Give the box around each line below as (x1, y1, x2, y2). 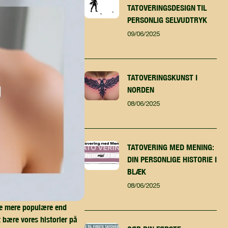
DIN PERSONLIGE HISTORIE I (127, 154, 217, 164)
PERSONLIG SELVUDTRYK (127, 14, 207, 25)
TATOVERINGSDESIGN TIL (127, 2, 207, 13)
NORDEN (127, 84, 154, 95)
